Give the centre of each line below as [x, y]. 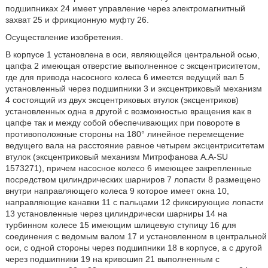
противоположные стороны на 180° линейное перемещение [124, 134]
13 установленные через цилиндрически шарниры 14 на [116, 214]
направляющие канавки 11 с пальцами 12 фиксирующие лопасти [134, 202]
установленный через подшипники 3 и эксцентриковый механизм [133, 89]
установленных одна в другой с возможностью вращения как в [128, 111]
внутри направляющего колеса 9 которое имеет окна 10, [117, 191]
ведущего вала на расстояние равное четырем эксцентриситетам [135, 145]
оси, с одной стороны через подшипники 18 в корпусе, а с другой [133, 248]
